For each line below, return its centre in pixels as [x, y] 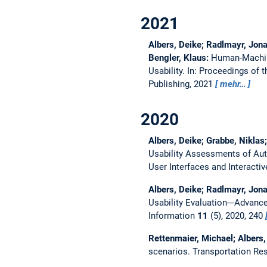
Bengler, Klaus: [179, 58]
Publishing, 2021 [181, 84]
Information [173, 216]
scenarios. [170, 252]
